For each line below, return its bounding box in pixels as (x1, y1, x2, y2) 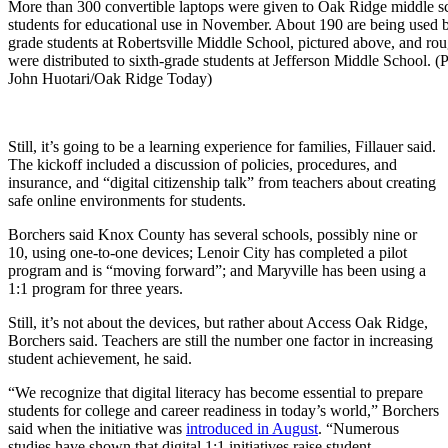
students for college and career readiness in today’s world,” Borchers (8, 401, 439, 419)
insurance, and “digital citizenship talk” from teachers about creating (8, 173, 436, 191)
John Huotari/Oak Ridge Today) (8, 69, 212, 87)
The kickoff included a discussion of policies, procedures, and (8, 155, 397, 173)
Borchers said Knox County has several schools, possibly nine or (8, 225, 417, 243)
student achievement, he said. (8, 349, 192, 367)
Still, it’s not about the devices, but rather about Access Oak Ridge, (8, 313, 428, 331)
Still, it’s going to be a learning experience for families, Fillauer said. (8, 137, 436, 155)
